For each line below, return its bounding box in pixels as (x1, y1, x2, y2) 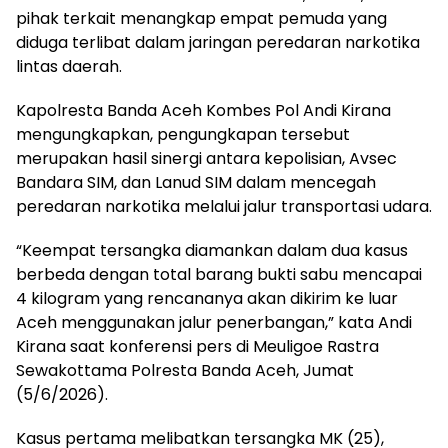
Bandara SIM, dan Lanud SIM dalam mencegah (16, 171, 376, 194)
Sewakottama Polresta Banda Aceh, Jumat (16, 359, 354, 382)
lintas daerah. (16, 55, 122, 78)
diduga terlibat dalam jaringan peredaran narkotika (16, 31, 420, 54)
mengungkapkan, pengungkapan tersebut (16, 123, 350, 146)
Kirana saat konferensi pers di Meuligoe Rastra (16, 335, 379, 358)
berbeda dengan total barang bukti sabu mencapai (16, 263, 422, 286)
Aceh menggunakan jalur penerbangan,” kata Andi (16, 311, 412, 334)
